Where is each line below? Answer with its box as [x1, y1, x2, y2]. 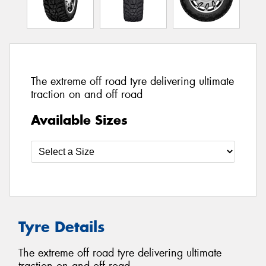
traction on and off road [31, 87, 142, 102]
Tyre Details [18, 217, 104, 236]
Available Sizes [31, 111, 128, 128]
